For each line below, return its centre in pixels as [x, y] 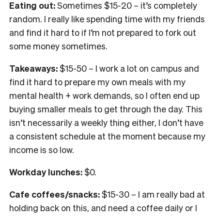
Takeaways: [34, 68]
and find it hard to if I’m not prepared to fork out [103, 32]
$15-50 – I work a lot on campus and [129, 68]
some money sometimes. [58, 46]
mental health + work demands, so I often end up [104, 95]
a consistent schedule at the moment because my [107, 136]
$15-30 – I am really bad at [152, 194]
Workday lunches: [46, 171]
